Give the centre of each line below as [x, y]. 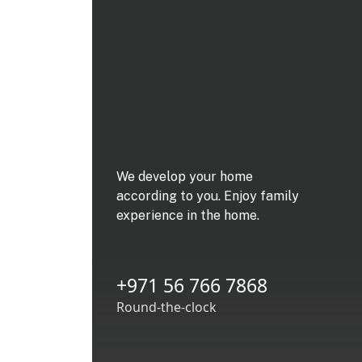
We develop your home [185, 176]
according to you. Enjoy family [208, 196]
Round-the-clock [166, 307]
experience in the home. [188, 215]
